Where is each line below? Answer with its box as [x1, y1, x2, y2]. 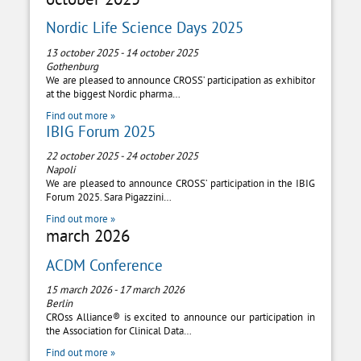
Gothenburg [46, 59, 99, 73]
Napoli [46, 162, 76, 176]
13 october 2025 [46, 45, 119, 59]
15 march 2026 [46, 282, 113, 296]
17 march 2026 [119, 282, 185, 296]
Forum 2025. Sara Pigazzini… [46, 189, 172, 203]
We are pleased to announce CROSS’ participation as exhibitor [46, 73, 315, 86]
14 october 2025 [126, 45, 199, 59]
